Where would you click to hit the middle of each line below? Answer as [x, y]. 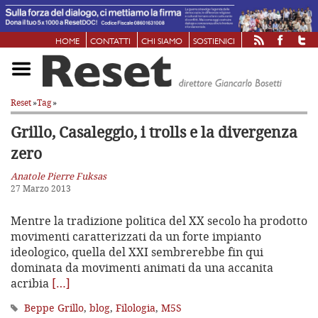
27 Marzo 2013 [41, 188]
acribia [31, 283]
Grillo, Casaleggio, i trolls [100, 132]
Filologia [136, 307]
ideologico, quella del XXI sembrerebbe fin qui [137, 252]
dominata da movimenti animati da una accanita [142, 267]
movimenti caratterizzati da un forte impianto [136, 236]
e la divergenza [243, 132]
